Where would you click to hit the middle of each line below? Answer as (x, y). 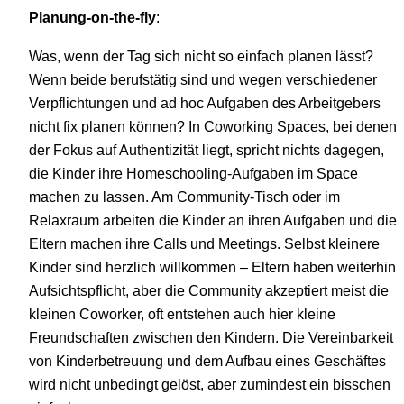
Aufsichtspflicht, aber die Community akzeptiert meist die (209, 290)
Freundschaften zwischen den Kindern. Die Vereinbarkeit (211, 337)
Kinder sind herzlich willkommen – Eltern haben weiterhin (212, 266)
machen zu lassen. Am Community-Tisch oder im (184, 196)
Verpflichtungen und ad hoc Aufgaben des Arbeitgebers (205, 102)
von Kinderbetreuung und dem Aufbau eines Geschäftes (207, 360)
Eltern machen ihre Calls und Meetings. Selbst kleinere (204, 243)
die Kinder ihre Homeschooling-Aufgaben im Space (193, 173)
